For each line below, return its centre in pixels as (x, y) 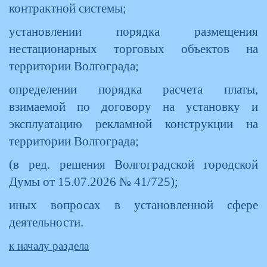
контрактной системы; (69, 8)
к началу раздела (49, 246)
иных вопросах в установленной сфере (133, 205)
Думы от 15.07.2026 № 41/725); (94, 182)
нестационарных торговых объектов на (133, 49)
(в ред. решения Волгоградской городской (133, 164)
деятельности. (46, 222)
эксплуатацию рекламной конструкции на (133, 124)
